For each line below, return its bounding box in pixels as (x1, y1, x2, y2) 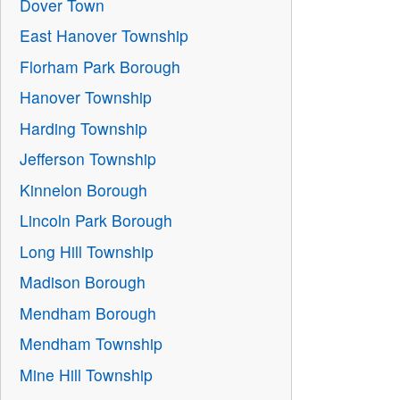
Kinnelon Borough (20, 178, 148, 201)
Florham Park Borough (20, 54, 181, 78)
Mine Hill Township (20, 362, 154, 386)
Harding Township (20, 116, 148, 139)
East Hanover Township (20, 24, 189, 47)
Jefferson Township (20, 147, 157, 171)
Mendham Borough (20, 301, 157, 324)
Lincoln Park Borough (20, 209, 173, 232)
